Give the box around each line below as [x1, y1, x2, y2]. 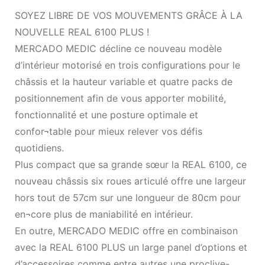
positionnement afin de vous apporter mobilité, [15, 92, 226, 104]
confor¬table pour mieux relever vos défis [15, 125, 202, 137]
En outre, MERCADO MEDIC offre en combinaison [15, 224, 238, 237]
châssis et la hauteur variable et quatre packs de [15, 75, 232, 88]
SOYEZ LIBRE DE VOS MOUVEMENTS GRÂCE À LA [15, 9, 243, 21]
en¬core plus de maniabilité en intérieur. [15, 208, 193, 220]
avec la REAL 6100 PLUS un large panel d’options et [15, 241, 247, 253]
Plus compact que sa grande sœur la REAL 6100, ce [15, 158, 247, 170]
